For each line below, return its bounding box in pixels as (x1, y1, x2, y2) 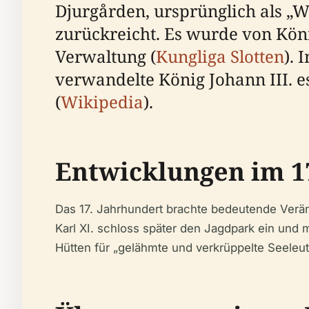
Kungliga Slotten (156, 44, 284, 68)
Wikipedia (61, 90, 143, 113)
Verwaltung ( (55, 44, 156, 68)
